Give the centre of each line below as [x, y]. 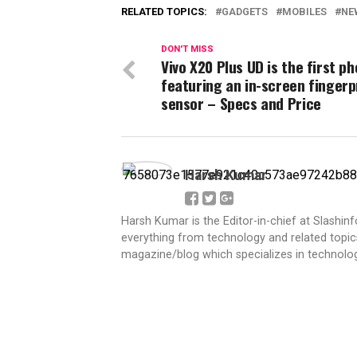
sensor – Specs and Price [241, 103]
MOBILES [304, 12]
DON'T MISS [187, 49]
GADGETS [245, 12]
